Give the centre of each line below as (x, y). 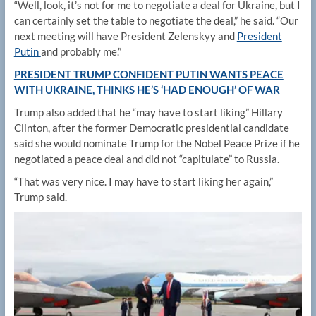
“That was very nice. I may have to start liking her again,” (143, 182)
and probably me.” (81, 52)
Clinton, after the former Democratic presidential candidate (151, 128)
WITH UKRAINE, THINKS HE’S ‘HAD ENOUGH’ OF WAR (147, 90)
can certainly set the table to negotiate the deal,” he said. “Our (156, 21)
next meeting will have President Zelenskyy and (125, 36)
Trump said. (41, 197)
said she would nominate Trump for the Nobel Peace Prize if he (157, 144)
